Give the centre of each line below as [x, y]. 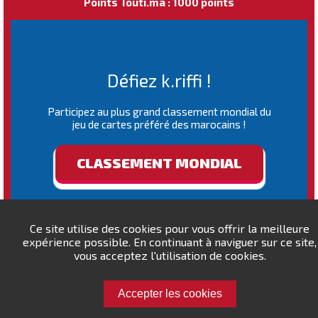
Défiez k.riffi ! [159, 80]
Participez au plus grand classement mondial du [159, 111]
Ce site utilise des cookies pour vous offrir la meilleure [170, 228]
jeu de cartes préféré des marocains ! [159, 124]
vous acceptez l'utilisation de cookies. [170, 255]
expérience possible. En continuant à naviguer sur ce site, [170, 242]
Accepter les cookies [170, 294]
